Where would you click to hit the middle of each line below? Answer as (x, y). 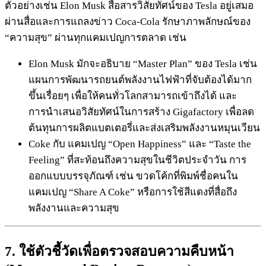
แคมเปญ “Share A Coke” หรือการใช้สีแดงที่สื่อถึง (133, 192)
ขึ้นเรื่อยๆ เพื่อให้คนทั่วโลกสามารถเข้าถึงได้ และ (133, 96)
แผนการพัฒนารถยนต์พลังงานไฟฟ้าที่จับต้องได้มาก (140, 80)
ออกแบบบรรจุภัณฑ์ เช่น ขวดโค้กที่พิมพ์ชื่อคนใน (133, 176)
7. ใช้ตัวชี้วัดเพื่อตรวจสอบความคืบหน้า (119, 251)
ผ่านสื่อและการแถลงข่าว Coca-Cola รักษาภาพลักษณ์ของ (128, 21)
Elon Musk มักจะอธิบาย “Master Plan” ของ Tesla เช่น (143, 64)
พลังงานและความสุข (74, 208)
